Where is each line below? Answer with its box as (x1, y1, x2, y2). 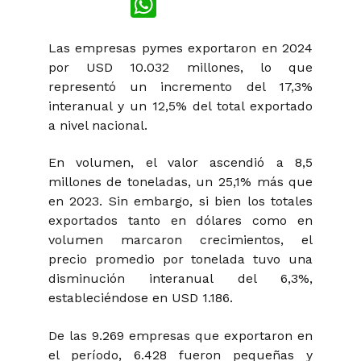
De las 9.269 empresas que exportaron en (48, 327, 313, 343)
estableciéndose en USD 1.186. (48, 290, 233, 306)
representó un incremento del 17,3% (48, 79, 313, 95)
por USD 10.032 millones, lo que (48, 60, 313, 76)
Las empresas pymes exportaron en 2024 (48, 40, 313, 56)
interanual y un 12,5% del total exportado (48, 98, 313, 114)
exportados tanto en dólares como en (48, 213, 313, 229)
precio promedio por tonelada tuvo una (48, 251, 313, 268)
